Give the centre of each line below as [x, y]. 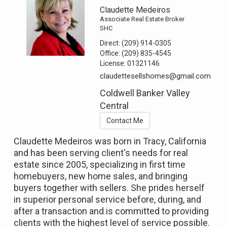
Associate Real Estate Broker [142, 19]
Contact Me [125, 121]
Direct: [111, 43]
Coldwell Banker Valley [145, 93]
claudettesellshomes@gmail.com [156, 76]
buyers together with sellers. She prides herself [109, 188]
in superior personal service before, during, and [107, 200]
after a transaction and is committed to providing [111, 211]
